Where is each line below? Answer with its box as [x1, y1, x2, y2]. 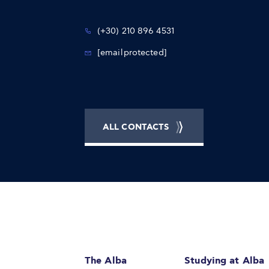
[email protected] [97, 47, 167, 58]
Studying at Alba [184, 254, 265, 267]
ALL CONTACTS [103, 121, 169, 133]
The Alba [85, 254, 127, 267]
